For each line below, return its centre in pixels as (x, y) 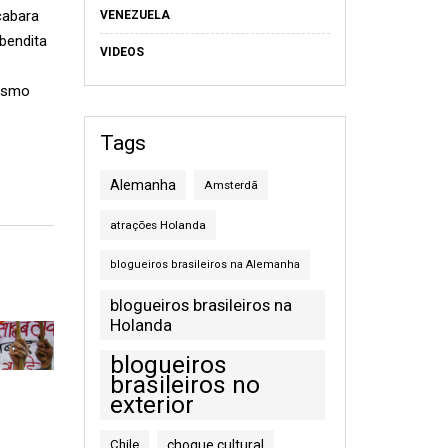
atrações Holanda (157, 225)
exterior (151, 405)
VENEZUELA (134, 15)
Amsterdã (230, 185)
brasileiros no (184, 385)
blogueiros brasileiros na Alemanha (204, 264)
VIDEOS (121, 52)
